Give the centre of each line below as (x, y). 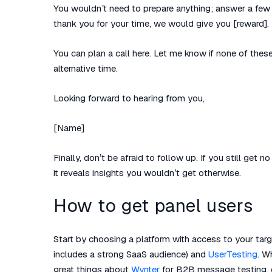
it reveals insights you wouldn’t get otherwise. (147, 173)
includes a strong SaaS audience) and (131, 254)
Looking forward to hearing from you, (129, 98)
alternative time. (86, 68)
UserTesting (233, 254)
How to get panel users (153, 206)
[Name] (69, 128)
